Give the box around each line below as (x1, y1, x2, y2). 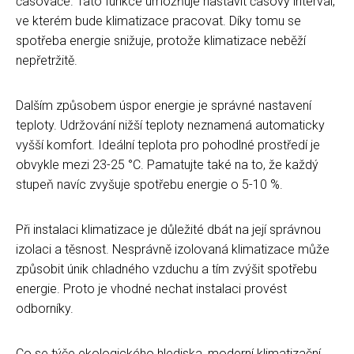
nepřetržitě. (16, 52, 77, 68)
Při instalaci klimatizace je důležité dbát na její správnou (16, 221, 321, 237)
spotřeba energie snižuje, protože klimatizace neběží (16, 32, 306, 48)
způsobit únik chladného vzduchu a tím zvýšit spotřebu (16, 261, 317, 277)
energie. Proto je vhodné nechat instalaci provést (16, 281, 287, 296)
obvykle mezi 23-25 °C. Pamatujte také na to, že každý (16, 156, 318, 172)
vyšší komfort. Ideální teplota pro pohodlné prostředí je (16, 137, 320, 153)
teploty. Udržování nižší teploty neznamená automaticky (16, 117, 325, 133)
